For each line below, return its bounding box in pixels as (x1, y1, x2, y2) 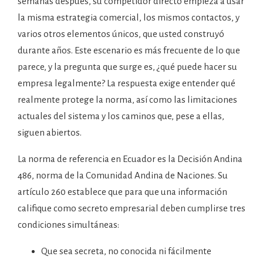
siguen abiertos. (18, 127, 82, 137)
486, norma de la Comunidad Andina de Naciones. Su (18, 170, 228, 180)
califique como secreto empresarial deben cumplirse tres (18, 203, 245, 213)
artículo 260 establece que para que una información (18, 187, 227, 197)
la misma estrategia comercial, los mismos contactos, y (18, 12, 240, 22)
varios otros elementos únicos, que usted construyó (18, 29, 224, 39)
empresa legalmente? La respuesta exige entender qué (18, 78, 235, 88)
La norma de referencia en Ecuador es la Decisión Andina (18, 154, 242, 164)
